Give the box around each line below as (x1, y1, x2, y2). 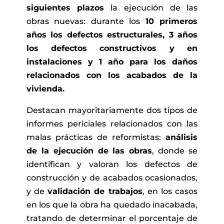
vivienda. (26, 84, 64, 94)
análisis (165, 132, 198, 142)
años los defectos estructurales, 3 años (26, 30, 198, 40)
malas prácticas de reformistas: (26, 132, 166, 142)
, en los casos (142, 186, 198, 196)
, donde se (152, 146, 198, 156)
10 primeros (145, 16, 198, 26)
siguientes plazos (26, 3, 104, 13)
